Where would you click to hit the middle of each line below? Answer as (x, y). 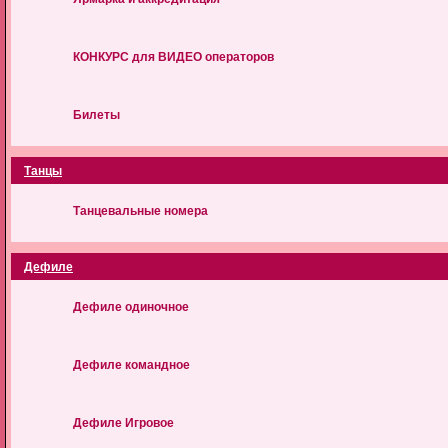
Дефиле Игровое (123, 423)
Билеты (96, 115)
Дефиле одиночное (131, 307)
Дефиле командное (131, 365)
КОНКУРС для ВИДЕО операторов (173, 57)
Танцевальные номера (140, 211)
